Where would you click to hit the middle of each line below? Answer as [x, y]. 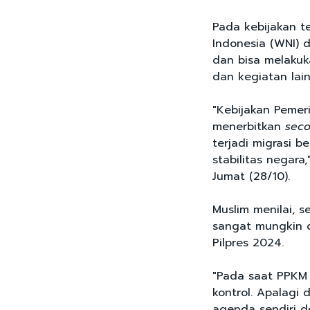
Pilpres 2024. [248, 243]
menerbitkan [249, 127]
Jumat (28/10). [251, 177]
